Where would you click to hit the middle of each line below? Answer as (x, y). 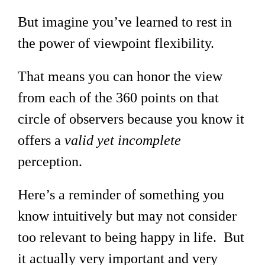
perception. (50, 162)
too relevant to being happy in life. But (131, 237)
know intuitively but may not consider (127, 216)
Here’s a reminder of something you (121, 195)
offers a (41, 140)
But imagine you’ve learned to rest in (125, 22)
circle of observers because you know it (131, 119)
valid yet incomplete (123, 140)
